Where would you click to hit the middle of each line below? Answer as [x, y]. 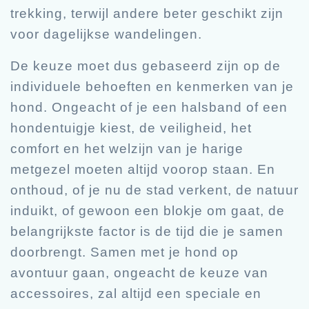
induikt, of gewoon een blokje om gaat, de [148, 210]
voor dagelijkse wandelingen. [106, 34]
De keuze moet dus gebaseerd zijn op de [146, 66]
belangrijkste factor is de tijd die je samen [147, 231]
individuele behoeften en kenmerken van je [152, 86]
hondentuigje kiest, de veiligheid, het [131, 128]
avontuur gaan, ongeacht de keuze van [139, 272]
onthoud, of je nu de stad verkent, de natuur [154, 190]
